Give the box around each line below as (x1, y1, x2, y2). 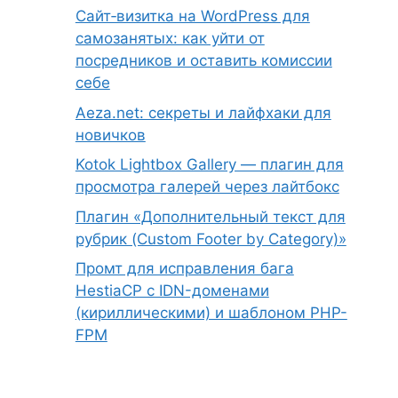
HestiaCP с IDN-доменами (75, 282, 269, 299)
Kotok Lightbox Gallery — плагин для (75, 155, 344, 173)
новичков (75, 125, 146, 144)
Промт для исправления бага (75, 259, 294, 277)
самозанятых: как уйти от (75, 29, 265, 47)
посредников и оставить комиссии (75, 52, 332, 69)
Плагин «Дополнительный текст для (75, 207, 346, 226)
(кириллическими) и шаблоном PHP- (75, 304, 347, 322)
